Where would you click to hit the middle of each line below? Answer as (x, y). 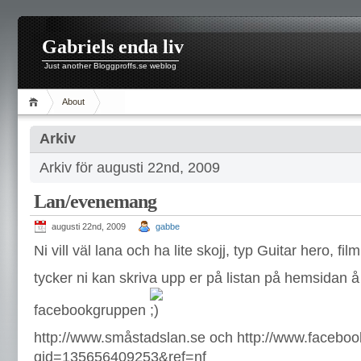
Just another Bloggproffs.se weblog (110, 66)
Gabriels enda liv (113, 47)
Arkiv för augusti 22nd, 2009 (130, 168)
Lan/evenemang (95, 201)
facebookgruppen (92, 310)
